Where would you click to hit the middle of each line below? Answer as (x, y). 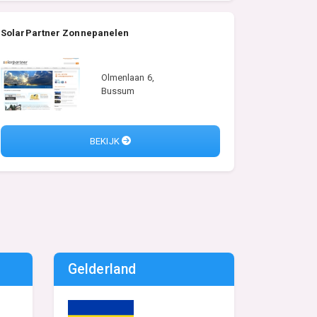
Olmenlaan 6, (127, 78)
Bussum (118, 91)
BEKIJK (106, 141)
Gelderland (102, 270)
